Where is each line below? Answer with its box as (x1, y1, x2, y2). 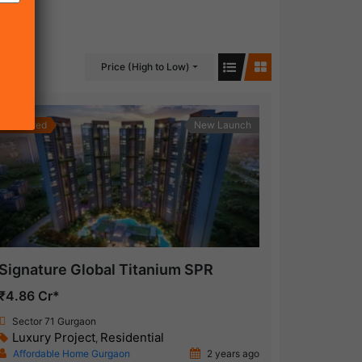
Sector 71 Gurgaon (11, 315, 96, 328)
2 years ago (204, 347, 259, 360)
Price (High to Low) (101, 60, 190, 73)
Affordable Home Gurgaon (12, 347, 130, 360)
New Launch (193, 118, 251, 131)
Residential (99, 330, 164, 346)
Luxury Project (11, 330, 95, 346)
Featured (6, 118, 47, 131)
